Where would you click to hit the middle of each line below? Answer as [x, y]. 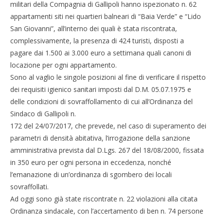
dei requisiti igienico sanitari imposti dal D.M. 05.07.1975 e [101, 90]
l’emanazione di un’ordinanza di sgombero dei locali [91, 175]
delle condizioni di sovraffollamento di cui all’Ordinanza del [102, 102]
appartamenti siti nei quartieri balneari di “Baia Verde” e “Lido [106, 17]
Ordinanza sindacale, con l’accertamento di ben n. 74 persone [107, 211]
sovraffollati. [30, 187]
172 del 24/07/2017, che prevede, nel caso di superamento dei [109, 126]
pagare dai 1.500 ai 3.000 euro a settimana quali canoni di [101, 53]
